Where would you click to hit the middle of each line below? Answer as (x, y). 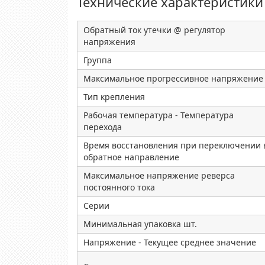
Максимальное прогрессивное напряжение (173, 78)
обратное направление (131, 157)
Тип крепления (114, 97)
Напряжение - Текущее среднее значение (170, 242)
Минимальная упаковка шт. (143, 224)
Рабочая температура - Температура (159, 115)
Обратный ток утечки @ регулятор (154, 30)
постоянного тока (119, 187)
